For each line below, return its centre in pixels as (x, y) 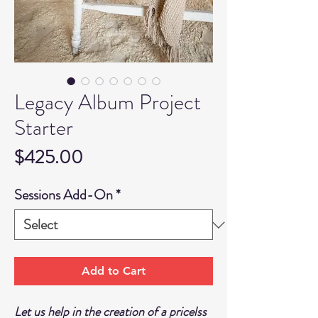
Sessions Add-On (64, 195)
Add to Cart (114, 271)
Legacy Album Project (108, 102)
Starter (44, 128)
